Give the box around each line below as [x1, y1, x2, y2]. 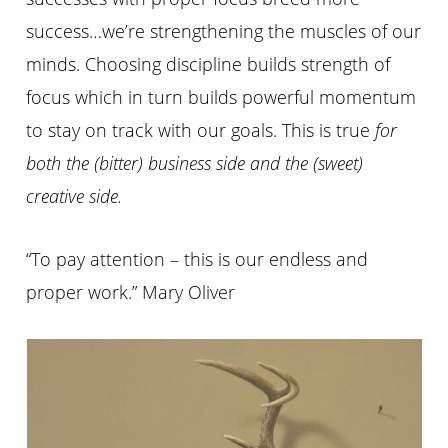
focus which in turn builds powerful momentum [26, 85, 417, 110]
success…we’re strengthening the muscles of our [26, 19, 422, 44]
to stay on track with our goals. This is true [26, 118, 376, 143]
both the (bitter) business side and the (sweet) [26, 151, 364, 176]
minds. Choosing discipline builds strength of [26, 52, 391, 77]
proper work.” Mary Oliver [26, 280, 236, 305]
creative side [26, 184, 119, 209]
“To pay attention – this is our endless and [26, 247, 369, 272]
